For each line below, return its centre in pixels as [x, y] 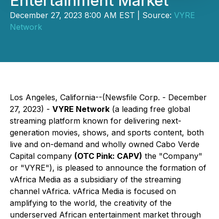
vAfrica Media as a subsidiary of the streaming [95, 179]
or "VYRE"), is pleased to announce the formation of [108, 168]
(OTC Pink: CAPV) [108, 156]
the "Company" [172, 156]
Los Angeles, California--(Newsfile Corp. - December [108, 97]
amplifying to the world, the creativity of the [91, 203]
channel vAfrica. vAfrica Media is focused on [93, 191]
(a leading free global [150, 109]
